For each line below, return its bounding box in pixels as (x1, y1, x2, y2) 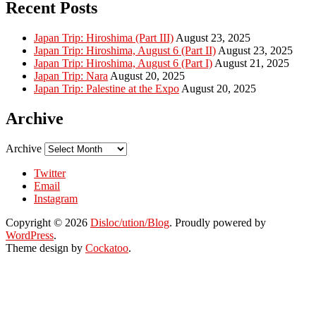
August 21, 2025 (214, 56, 289, 69)
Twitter (34, 166, 66, 179)
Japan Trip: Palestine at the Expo (34, 82, 179, 95)
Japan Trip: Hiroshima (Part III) (34, 31, 174, 44)
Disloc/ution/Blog (90, 216, 169, 229)
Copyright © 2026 (6, 216, 90, 229)
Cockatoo (85, 241, 128, 254)
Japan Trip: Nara (34, 69, 108, 82)
